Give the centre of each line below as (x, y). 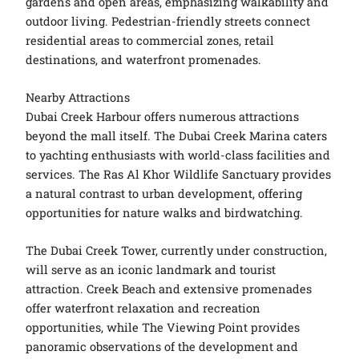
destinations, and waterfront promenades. (144, 59)
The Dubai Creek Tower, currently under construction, (177, 251)
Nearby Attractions (78, 97)
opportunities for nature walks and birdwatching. (165, 212)
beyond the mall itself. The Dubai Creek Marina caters (177, 135)
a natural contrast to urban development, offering (164, 193)
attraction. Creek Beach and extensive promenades (169, 289)
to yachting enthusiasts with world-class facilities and (178, 155)
